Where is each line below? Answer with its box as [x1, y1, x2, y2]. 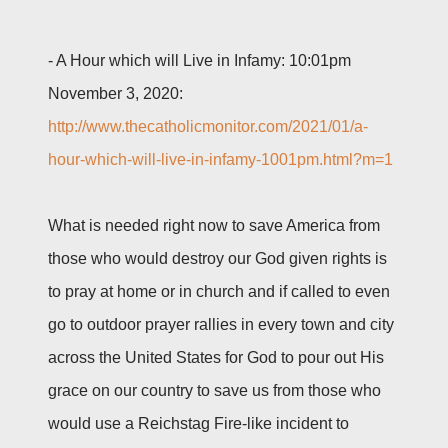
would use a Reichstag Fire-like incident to [48, 414, 349, 432]
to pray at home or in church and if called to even [48, 282, 390, 300]
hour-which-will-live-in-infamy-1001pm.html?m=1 [48, 150, 393, 168]
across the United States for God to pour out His [48, 348, 384, 366]
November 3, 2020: [48, 84, 183, 102]
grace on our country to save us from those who [48, 381, 381, 399]
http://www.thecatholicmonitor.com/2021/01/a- [48, 117, 368, 135]
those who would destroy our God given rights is [48, 249, 387, 267]
